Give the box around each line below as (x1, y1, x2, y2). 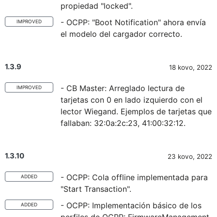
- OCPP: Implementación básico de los (61, 201, 201, 210)
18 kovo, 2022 (169, 63, 212, 71)
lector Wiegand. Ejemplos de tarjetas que (61, 107, 212, 116)
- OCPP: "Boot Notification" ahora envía (61, 17, 206, 27)
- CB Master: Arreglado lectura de (61, 83, 185, 93)
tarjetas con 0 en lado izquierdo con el (61, 95, 202, 105)
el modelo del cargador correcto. (61, 29, 182, 39)
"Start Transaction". (61, 184, 131, 194)
